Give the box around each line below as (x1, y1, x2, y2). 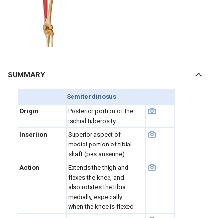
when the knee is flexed (68, 203, 134, 210)
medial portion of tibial (68, 141, 132, 148)
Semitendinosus (66, 93, 116, 100)
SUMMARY (13, 71, 45, 79)
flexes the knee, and (68, 174, 124, 181)
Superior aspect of (68, 131, 121, 138)
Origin (19, 108, 38, 115)
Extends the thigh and (68, 164, 128, 171)
